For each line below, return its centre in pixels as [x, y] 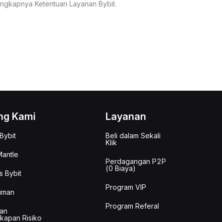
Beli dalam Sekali [133, 136]
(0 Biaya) [120, 168]
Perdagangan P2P [136, 161]
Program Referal [132, 206]
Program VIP [126, 187]
